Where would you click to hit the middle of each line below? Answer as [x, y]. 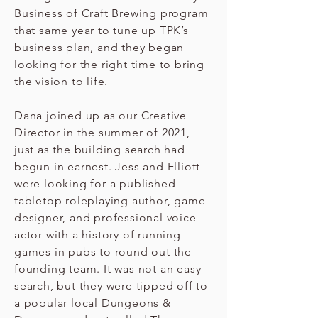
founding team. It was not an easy [108, 269]
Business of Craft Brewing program [111, 13]
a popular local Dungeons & [93, 303]
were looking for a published [95, 183]
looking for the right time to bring [110, 64]
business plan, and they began [99, 47]
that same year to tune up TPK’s [102, 30]
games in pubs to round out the [103, 252]
